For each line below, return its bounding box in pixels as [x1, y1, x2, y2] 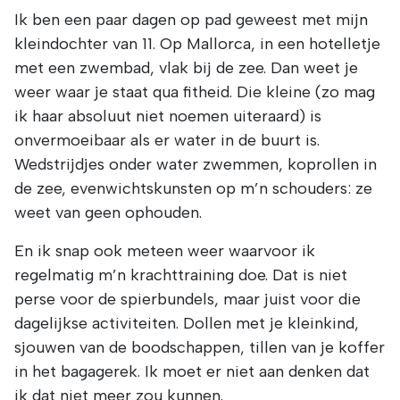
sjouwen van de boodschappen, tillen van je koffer [14, 337, 385, 358]
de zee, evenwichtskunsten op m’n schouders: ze [14, 179, 372, 199]
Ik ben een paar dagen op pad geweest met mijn [14, 10, 368, 30]
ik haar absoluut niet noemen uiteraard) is [14, 106, 321, 127]
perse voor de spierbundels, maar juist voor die [14, 289, 361, 310]
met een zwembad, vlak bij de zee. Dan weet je [14, 58, 358, 79]
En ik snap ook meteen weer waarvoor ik [14, 241, 315, 262]
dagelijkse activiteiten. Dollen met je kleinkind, [14, 313, 359, 334]
